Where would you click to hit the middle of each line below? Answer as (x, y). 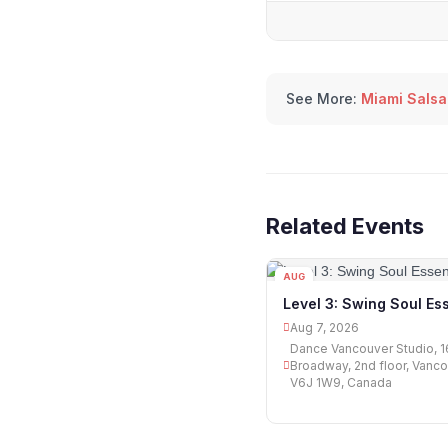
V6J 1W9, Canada (341, 382)
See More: (321, 99)
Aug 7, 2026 (324, 327)
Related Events (345, 226)
